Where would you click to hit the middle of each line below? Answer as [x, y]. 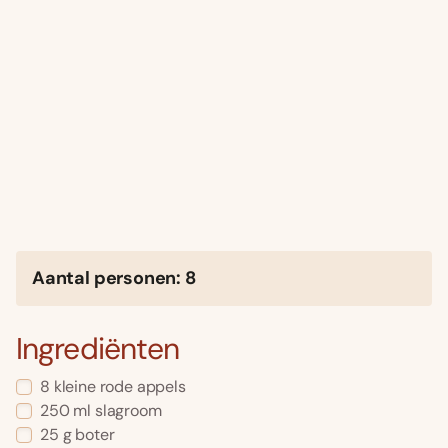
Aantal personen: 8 [114, 278]
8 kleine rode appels [113, 387]
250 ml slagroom [101, 411]
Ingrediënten [98, 349]
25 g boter [77, 435]
